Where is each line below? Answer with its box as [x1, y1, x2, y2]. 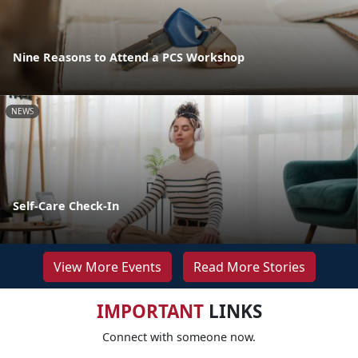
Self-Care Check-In [13, 197, 119, 213]
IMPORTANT [96, 298, 204, 324]
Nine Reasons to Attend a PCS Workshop [13, 49, 245, 65]
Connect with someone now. [102, 328, 256, 344]
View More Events [53, 257, 161, 276]
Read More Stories [193, 257, 305, 276]
